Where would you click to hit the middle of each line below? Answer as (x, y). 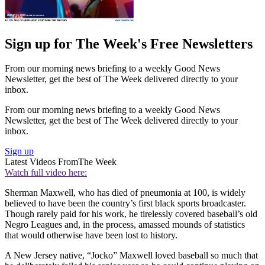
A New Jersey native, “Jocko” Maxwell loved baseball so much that (131, 256)
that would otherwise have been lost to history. (91, 235)
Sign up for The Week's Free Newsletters (129, 43)
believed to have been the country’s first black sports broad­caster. (125, 203)
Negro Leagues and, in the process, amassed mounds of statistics (125, 225)
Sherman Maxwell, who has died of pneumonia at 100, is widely (125, 193)
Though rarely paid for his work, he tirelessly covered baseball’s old (131, 214)
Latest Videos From (41, 162)
